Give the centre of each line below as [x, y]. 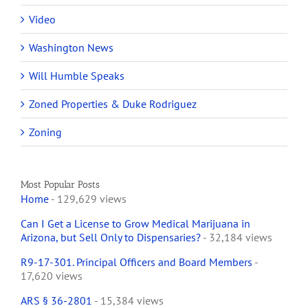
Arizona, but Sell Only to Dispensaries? [111, 238]
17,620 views [52, 276]
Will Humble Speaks [77, 76]
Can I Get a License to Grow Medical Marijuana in [135, 224]
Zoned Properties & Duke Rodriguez [113, 104]
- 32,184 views [236, 238]
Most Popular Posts [60, 185]
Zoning [45, 132]
